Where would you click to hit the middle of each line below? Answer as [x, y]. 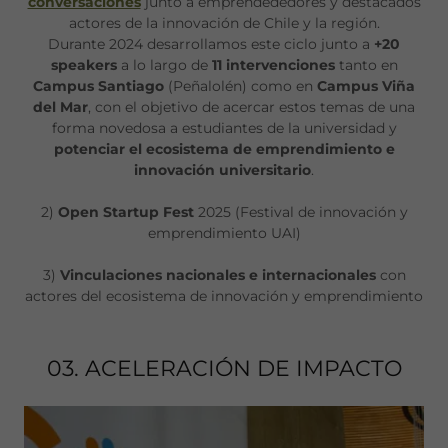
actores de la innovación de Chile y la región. [224, 23]
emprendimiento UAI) [224, 233]
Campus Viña [366, 86]
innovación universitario [222, 170]
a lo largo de [164, 65]
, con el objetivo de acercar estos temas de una [251, 107]
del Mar [60, 107]
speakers [83, 65]
